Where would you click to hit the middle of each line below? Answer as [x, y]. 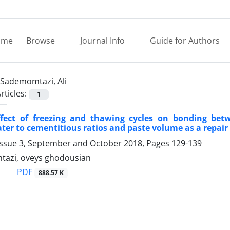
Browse [42, 41]
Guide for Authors [185, 41]
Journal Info [103, 41]
